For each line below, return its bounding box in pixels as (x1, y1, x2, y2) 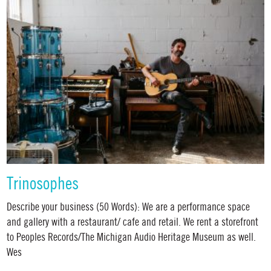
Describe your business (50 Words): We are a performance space (7, 201, 250, 214)
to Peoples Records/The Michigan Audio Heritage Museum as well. (7, 232, 256, 244)
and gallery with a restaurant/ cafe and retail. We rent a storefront (7, 217, 259, 229)
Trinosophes (7, 174, 79, 194)
